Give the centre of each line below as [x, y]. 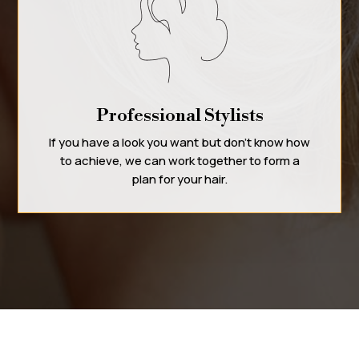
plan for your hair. [179, 179]
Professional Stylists [179, 115]
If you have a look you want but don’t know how [179, 142]
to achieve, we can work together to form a [179, 160]
